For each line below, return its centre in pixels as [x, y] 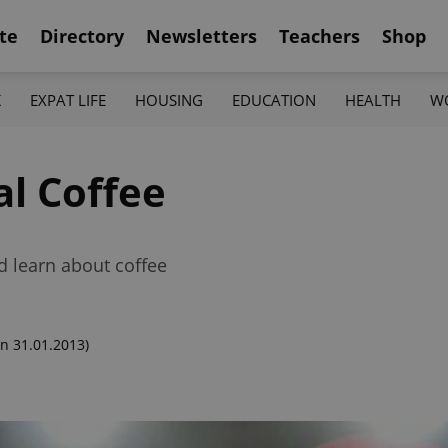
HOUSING [168, 99]
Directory [82, 35]
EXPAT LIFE [67, 99]
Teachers [319, 35]
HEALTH [373, 99]
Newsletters [201, 35]
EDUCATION [274, 99]
